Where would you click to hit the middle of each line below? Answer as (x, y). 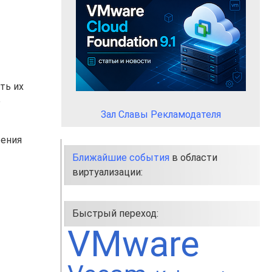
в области (193, 158)
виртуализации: (107, 172)
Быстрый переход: (115, 213)
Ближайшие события (121, 158)
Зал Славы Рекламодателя (161, 114)
